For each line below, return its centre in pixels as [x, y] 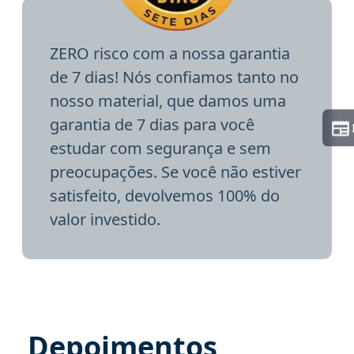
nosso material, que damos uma [168, 100]
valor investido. [105, 219]
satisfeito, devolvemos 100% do [165, 195]
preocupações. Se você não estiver [175, 171]
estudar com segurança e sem [160, 148]
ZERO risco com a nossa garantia [170, 53]
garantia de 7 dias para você [152, 124]
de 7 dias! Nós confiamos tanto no [174, 77]
